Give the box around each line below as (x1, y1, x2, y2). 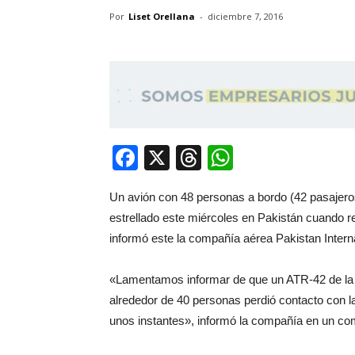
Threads (201, 143, 296, 172)
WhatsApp (233, 143, 350, 172)
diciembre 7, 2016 (208, 10, 283, 23)
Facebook (138, 143, 250, 172)
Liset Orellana (128, 10, 195, 23)
